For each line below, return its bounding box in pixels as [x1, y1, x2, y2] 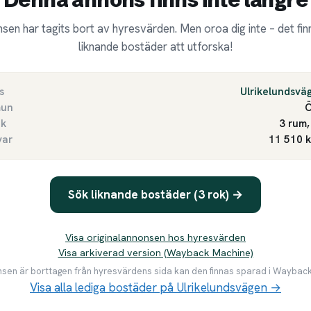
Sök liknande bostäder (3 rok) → [68, 187, 243, 203]
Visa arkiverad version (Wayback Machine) [58, 246, 253, 259]
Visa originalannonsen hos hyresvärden [65, 230, 246, 244]
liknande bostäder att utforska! [78, 38, 233, 54]
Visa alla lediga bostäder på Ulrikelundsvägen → [30, 280, 281, 296]
